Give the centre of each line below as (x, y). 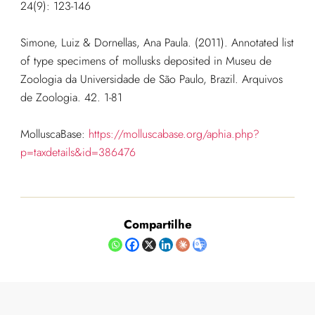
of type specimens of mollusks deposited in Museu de (146, 61)
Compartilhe (157, 225)
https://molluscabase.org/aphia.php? (174, 134)
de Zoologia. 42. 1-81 (71, 98)
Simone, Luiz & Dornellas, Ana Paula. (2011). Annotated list (157, 43)
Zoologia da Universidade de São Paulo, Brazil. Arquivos (151, 79)
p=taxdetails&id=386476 (78, 153)
